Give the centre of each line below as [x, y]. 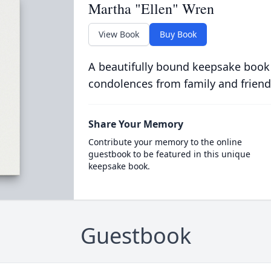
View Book [119, 34]
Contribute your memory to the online [165, 142]
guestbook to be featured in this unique [169, 154]
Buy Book [178, 34]
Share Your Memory [135, 124]
